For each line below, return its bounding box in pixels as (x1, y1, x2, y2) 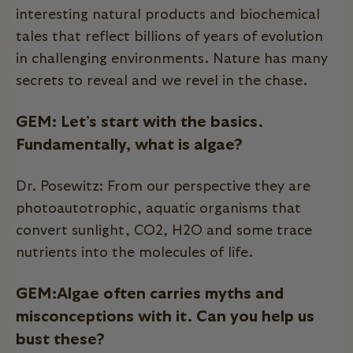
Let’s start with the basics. (61, 113, 263, 130)
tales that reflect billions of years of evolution (16, 29, 323, 44)
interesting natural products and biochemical (16, 7, 320, 22)
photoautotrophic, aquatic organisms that (16, 201, 301, 216)
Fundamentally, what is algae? (16, 136, 243, 153)
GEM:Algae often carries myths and (16, 285, 284, 302)
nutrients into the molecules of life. (16, 245, 253, 260)
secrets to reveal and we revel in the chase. (16, 73, 307, 88)
